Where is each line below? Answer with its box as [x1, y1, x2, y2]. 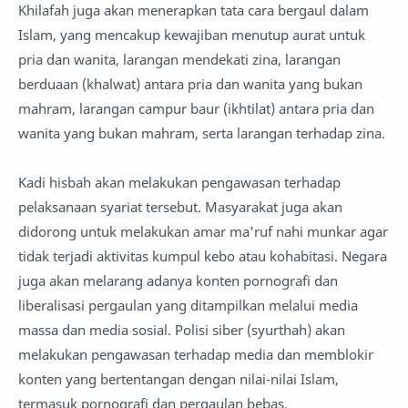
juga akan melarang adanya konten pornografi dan [18, 271, 338, 290]
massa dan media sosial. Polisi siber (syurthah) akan [18, 321, 345, 339]
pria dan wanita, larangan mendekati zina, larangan [18, 50, 341, 68]
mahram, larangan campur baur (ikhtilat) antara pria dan [18, 99, 374, 117]
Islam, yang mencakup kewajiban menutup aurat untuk [18, 25, 365, 44]
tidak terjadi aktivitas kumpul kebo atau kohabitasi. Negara [18, 247, 387, 265]
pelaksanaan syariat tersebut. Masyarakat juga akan [18, 198, 342, 216]
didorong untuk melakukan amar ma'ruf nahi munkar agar [18, 222, 388, 240]
